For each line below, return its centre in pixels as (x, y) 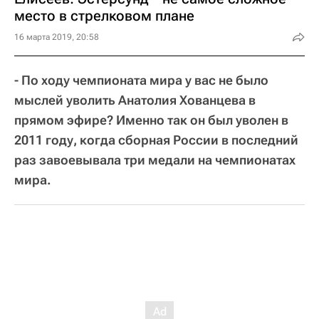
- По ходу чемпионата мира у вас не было (141, 80)
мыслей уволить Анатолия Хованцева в (135, 100)
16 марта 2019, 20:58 (57, 37)
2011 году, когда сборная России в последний (156, 140)
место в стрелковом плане (104, 15)
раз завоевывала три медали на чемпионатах (155, 159)
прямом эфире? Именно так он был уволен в (151, 120)
